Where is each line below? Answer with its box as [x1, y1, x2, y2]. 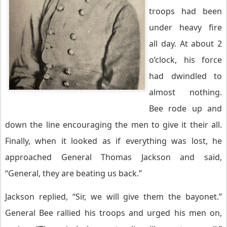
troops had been [149, 6, 222, 17]
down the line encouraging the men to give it [5, 119, 190, 130]
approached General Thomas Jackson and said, [5, 152, 222, 163]
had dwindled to [149, 70, 222, 82]
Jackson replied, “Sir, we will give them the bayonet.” [5, 191, 222, 202]
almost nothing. [149, 87, 222, 98]
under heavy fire [149, 22, 222, 33]
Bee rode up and [149, 103, 222, 114]
